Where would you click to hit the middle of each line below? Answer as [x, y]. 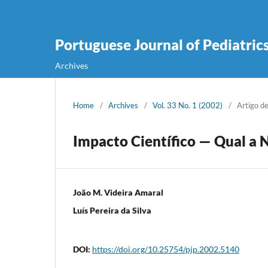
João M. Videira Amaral [118, 192]
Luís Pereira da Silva [112, 210]
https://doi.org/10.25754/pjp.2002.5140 [166, 249]
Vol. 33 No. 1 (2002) [188, 105]
